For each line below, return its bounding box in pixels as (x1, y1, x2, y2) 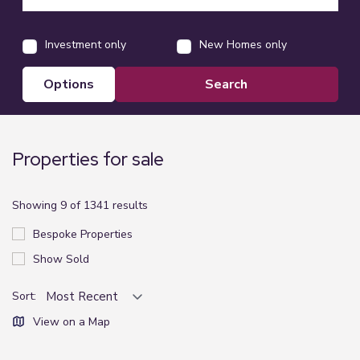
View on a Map (33, 313, 110, 329)
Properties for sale (12, 146, 164, 171)
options (53, 75, 94, 93)
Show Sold (33, 251, 89, 267)
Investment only (44, 36, 126, 52)
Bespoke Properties (33, 226, 133, 242)
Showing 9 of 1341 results (12, 197, 148, 213)
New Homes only (199, 36, 287, 52)
